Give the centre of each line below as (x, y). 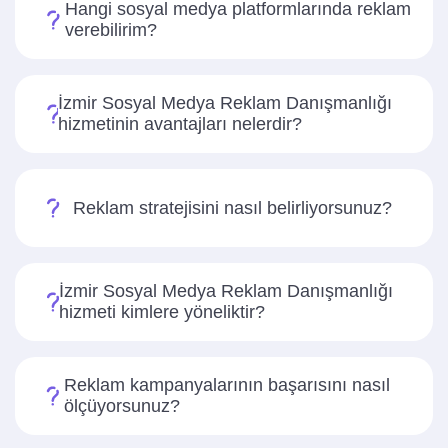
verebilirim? (110, 30)
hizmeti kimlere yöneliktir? (162, 312)
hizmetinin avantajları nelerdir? (179, 124)
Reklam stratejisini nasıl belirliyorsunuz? (232, 207)
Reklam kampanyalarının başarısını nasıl (227, 385)
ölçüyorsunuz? (122, 406)
